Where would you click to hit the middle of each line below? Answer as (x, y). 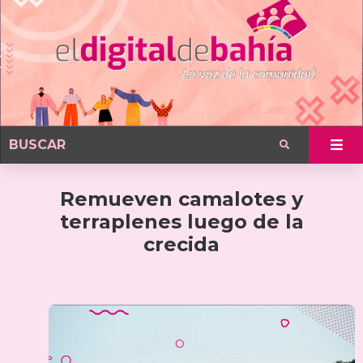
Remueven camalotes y (181, 199)
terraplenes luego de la (181, 221)
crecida (181, 244)
